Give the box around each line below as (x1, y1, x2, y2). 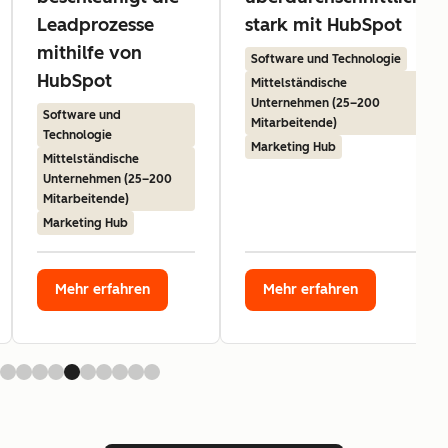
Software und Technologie (251, 51, 401, 66)
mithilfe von (37, 41, 142, 64)
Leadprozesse (37, 13, 154, 36)
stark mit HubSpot (245, 13, 402, 36)
